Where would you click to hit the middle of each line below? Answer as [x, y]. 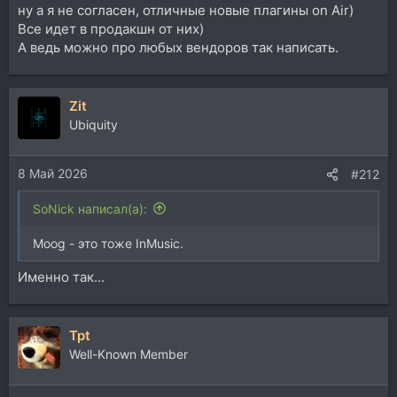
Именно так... [61, 277]
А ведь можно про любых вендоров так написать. [178, 47]
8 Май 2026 [53, 173]
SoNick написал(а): [90, 208]
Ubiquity [93, 125]
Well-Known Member [128, 354]
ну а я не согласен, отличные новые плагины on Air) [186, 10]
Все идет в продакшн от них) [111, 29]
